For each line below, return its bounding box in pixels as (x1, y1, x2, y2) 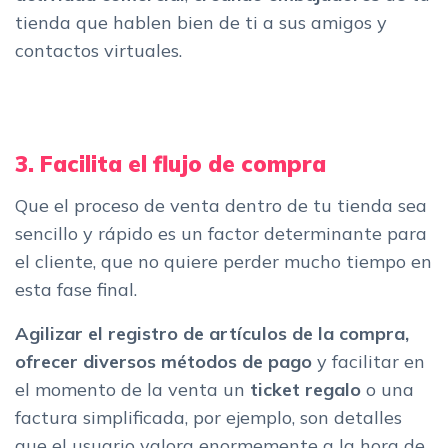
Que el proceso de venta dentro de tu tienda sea (15, 193, 427, 217)
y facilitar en (312, 349, 425, 373)
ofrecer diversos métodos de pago (15, 349, 312, 373)
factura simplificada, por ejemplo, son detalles (15, 405, 402, 429)
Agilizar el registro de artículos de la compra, (15, 321, 409, 345)
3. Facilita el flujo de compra (15, 148, 326, 178)
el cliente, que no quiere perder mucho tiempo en (15, 249, 432, 273)
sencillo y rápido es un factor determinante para (15, 221, 427, 245)
